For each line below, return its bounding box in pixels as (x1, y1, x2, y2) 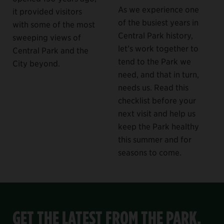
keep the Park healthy (118, 120, 199, 131)
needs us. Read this (118, 81, 188, 92)
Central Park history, (118, 29, 193, 40)
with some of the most (12, 18, 95, 29)
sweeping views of (12, 31, 81, 42)
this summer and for (118, 133, 191, 144)
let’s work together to (118, 42, 198, 53)
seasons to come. (118, 146, 181, 157)
